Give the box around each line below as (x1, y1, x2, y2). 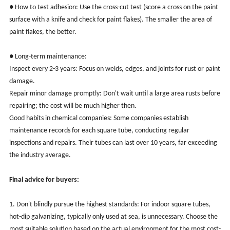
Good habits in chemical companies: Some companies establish (9, 114, 188, 122)
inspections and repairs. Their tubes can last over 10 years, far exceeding (9, 139, 217, 147)
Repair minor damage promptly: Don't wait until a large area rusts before (9, 89, 220, 98)
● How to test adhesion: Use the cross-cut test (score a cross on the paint (9, 3, 218, 11)
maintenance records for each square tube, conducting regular (9, 126, 189, 135)
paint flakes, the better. (9, 28, 76, 36)
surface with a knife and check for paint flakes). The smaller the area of (9, 15, 212, 24)
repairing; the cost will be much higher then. (9, 102, 137, 110)
